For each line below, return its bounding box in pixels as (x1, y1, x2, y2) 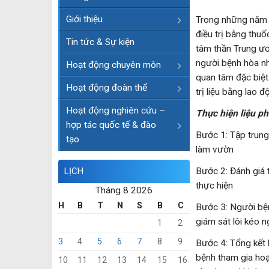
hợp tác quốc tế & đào (66, 119, 156, 130)
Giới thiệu (66, 14, 103, 25)
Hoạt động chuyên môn (66, 59, 161, 70)
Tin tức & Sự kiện (66, 37, 134, 47)
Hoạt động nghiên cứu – (66, 105, 165, 116)
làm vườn (196, 144, 234, 156)
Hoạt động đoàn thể (66, 82, 147, 93)
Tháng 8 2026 (95, 185, 153, 196)
